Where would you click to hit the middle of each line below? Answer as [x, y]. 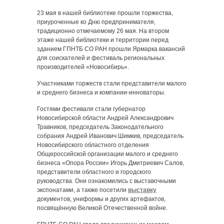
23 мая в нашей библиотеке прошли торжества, [105, 13]
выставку [142, 190]
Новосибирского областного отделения [93, 145]
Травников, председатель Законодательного [100, 127]
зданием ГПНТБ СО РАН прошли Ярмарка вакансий [111, 49]
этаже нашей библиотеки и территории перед [103, 40]
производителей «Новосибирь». [83, 67]
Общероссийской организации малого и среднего [107, 154]
